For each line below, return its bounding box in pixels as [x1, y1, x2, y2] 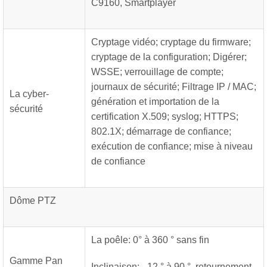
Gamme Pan [10, 256, 63, 266]
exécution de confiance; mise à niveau [91, 141, 253, 151]
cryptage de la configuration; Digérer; [91, 52, 247, 62]
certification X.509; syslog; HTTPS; [91, 111, 238, 122]
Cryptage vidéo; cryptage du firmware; [91, 37, 251, 47]
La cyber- [10, 89, 49, 99]
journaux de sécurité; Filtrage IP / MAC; [91, 82, 256, 92]
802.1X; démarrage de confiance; [91, 126, 231, 136]
